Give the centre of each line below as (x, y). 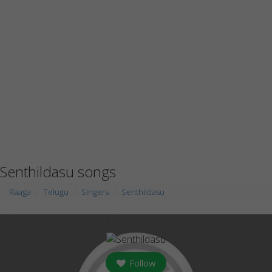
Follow (141, 263)
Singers (95, 192)
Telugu (56, 192)
